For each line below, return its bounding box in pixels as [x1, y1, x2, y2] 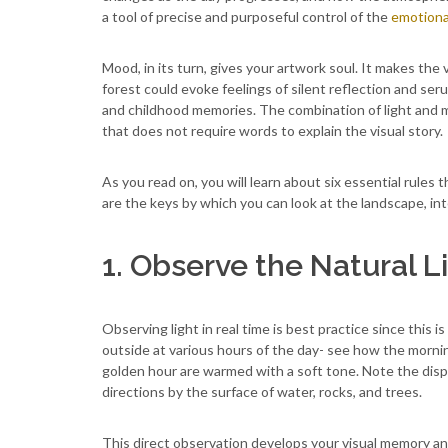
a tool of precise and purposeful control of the [102, 8, 391, 25]
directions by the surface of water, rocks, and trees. [102, 383, 422, 400]
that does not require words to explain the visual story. [102, 122, 443, 139]
